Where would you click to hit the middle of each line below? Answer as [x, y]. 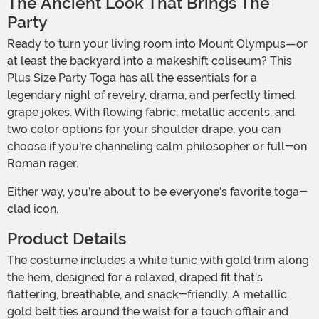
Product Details [67, 239]
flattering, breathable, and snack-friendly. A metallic [147, 295]
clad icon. [34, 209]
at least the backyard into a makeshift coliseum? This [150, 61]
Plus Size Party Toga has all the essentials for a [132, 78]
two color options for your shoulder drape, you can [144, 130]
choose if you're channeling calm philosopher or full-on [157, 147]
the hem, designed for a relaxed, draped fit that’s [135, 278]
